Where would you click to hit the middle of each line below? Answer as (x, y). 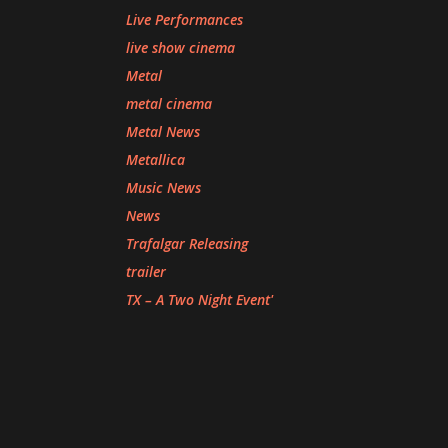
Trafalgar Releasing (187, 243)
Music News (163, 187)
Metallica (155, 159)
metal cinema (169, 103)
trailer (146, 271)
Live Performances (184, 19)
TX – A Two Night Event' (199, 299)
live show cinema (180, 47)
